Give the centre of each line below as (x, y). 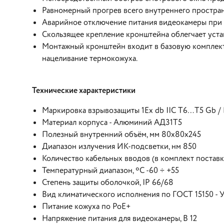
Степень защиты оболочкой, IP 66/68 (108, 183)
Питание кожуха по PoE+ (86, 207)
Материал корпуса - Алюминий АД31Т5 (112, 123)
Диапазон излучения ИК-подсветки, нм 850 (119, 147)
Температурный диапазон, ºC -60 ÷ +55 (110, 171)
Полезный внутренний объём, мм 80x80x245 (121, 135)
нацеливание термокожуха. (90, 59)
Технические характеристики (84, 91)
